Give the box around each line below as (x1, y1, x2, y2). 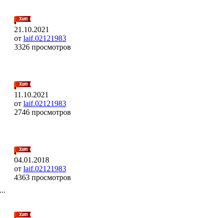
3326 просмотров (14, 42, 71, 51)
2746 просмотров (14, 108, 71, 116)
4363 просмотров (14, 173, 71, 182)
